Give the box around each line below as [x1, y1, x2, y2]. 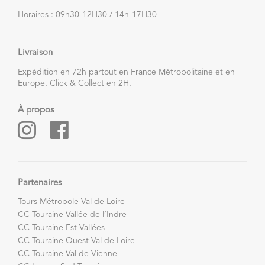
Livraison [18, 48, 53, 57]
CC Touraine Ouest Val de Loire [18, 236, 135, 245]
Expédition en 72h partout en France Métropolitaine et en [18, 67, 235, 76]
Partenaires [18, 178, 62, 188]
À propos [18, 105, 54, 115]
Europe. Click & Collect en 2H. [18, 79, 131, 88]
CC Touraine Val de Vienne [18, 249, 117, 258]
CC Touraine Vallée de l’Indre [18, 210, 127, 219]
